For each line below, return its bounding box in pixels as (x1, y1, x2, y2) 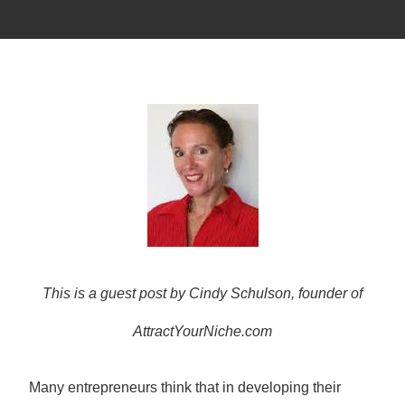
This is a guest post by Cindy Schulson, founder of (42, 286, 363, 302)
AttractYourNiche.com (133, 324, 272, 340)
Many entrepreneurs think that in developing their (28, 380, 341, 396)
